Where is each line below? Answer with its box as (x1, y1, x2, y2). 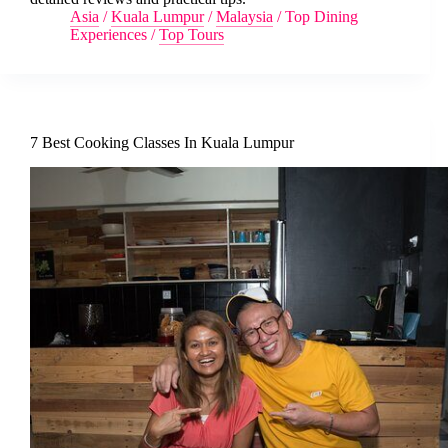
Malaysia (216, 8, 273, 26)
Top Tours (159, 26, 224, 44)
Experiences (70, 26, 147, 44)
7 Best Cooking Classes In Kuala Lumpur (30, 134, 294, 152)
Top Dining (285, 8, 358, 26)
